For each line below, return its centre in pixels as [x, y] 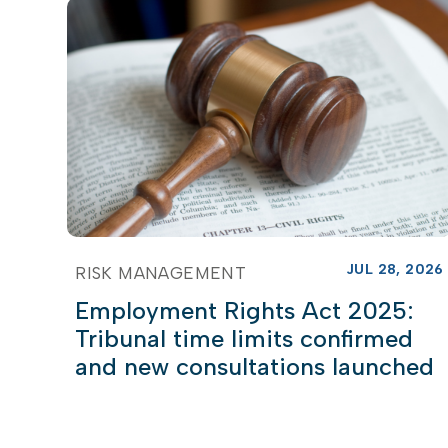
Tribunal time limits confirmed [244, 338]
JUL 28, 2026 [394, 269]
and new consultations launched [255, 366]
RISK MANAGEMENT [161, 272]
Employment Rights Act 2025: [245, 310]
